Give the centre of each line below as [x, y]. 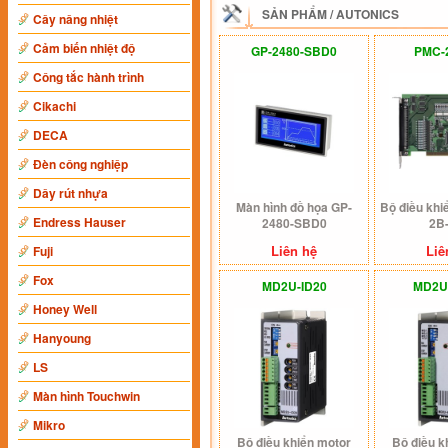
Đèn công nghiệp [80, 164]
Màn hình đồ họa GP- [294, 207]
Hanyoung [62, 338]
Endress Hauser [79, 222]
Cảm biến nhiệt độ [84, 48]
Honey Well [65, 309]
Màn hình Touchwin [86, 396]
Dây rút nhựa [70, 193]
